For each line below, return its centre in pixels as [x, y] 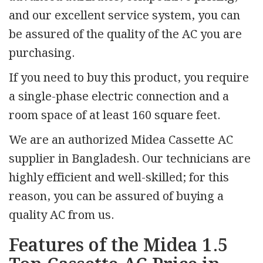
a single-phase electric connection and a [119, 97]
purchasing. [42, 53]
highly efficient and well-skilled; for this [119, 178]
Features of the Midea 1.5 [118, 246]
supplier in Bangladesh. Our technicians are [130, 159]
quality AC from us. [61, 215]
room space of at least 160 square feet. [114, 115]
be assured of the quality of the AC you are [125, 34]
